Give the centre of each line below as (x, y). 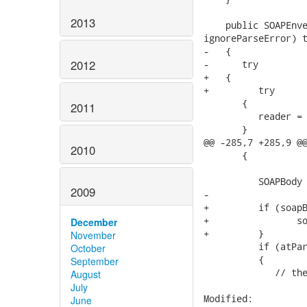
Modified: (228, 298)
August (86, 274)
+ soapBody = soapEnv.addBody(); (228, 220)
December (94, 222)
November (93, 235)
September (95, 261)
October (88, 248)
